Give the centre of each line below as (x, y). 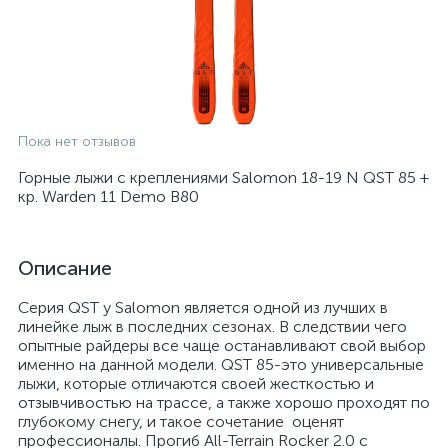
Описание (65, 268)
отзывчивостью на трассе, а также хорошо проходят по (224, 402)
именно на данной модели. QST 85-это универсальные (221, 364)
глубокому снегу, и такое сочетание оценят (181, 421)
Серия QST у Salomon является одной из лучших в (203, 307)
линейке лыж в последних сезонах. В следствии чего (212, 326)
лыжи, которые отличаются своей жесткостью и (196, 383)
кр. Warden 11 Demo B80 (108, 196)
